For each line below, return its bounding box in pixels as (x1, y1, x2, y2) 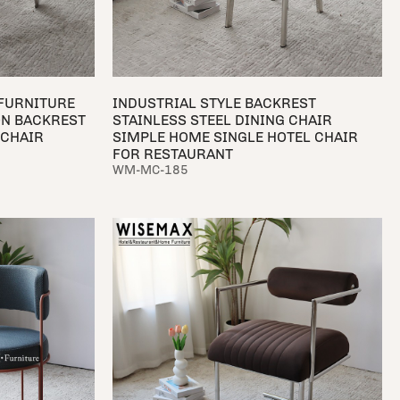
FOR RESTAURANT (112, 145, 233, 162)
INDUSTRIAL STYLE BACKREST (112, 94, 316, 112)
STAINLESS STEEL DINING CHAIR (112, 111, 332, 129)
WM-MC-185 (112, 162, 188, 178)
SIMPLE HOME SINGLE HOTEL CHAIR (112, 128, 358, 146)
